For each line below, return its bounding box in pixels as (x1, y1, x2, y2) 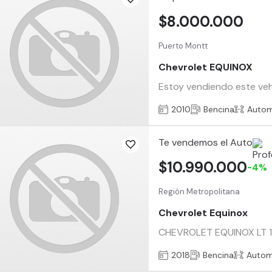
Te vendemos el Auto (158, 135, 253, 149)
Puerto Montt (158, 40, 208, 51)
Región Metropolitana (158, 186, 240, 197)
